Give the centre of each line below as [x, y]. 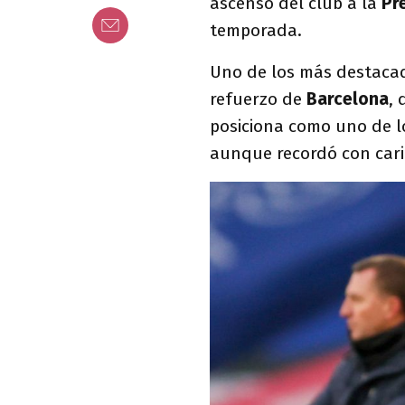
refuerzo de [258, 99]
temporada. [256, 30]
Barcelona [348, 99]
